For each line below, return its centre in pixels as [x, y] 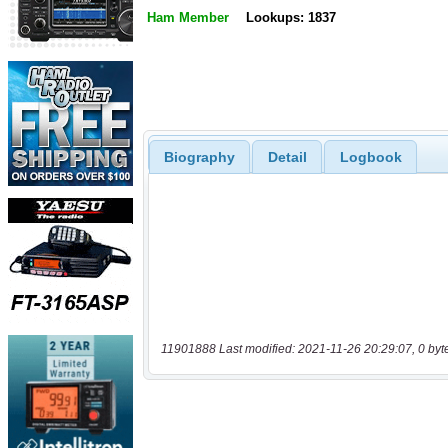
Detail [287, 156]
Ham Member [188, 18]
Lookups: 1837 [290, 18]
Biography [199, 156]
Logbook [370, 156]
